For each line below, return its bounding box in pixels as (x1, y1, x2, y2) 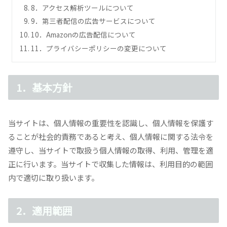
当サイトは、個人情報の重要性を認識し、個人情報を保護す (8, 118, 213, 129)
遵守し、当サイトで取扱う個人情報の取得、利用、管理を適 (8, 145, 213, 156)
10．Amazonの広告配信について (30, 29, 136, 40)
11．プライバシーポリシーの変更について (30, 43, 167, 53)
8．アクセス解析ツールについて (30, 2, 134, 13)
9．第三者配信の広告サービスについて (30, 16, 156, 26)
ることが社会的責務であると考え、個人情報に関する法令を (8, 131, 213, 142)
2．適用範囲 (16, 203, 72, 218)
